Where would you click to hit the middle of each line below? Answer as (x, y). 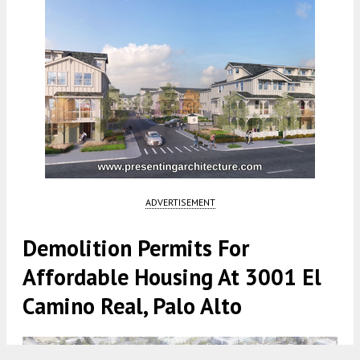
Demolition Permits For (136, 248)
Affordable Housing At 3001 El (172, 277)
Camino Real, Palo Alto (132, 306)
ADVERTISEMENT (180, 202)
